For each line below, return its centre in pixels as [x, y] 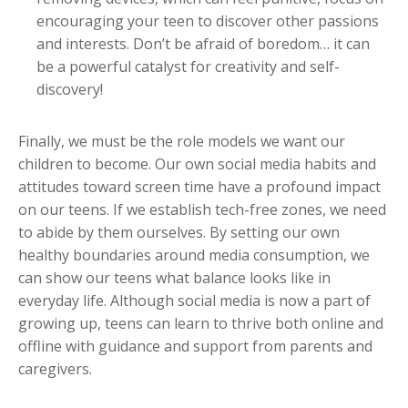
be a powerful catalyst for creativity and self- [188, 67]
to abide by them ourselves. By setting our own [179, 233]
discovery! [70, 90]
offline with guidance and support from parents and [195, 347]
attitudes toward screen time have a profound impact [199, 187]
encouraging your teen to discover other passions [208, 21]
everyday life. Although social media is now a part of [194, 301]
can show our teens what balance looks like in [174, 278]
